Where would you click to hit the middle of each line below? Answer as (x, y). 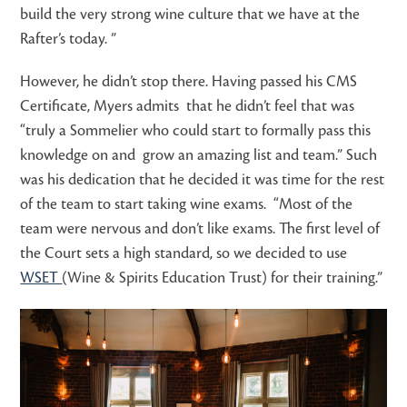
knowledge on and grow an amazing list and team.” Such (199, 155)
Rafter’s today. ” (69, 39)
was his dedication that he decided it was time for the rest (203, 179)
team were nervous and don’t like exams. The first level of (200, 228)
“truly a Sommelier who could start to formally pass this (196, 130)
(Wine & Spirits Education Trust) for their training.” (223, 278)
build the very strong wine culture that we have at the (190, 14)
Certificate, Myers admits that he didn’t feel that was (188, 106)
